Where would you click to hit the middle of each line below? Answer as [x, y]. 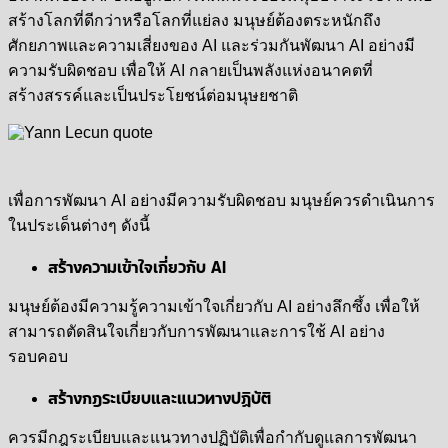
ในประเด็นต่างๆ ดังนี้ [79, 225]
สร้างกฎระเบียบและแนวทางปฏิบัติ [159, 397]
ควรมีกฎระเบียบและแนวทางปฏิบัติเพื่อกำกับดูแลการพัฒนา [212, 437]
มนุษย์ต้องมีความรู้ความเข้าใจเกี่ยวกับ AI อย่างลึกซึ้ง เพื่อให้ [214, 306]
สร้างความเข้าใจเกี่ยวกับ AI [137, 266]
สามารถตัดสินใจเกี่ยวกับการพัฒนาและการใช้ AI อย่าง [196, 331]
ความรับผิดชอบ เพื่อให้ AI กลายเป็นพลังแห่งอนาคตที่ [190, 70]
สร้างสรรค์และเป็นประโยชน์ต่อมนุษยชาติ [153, 95]
